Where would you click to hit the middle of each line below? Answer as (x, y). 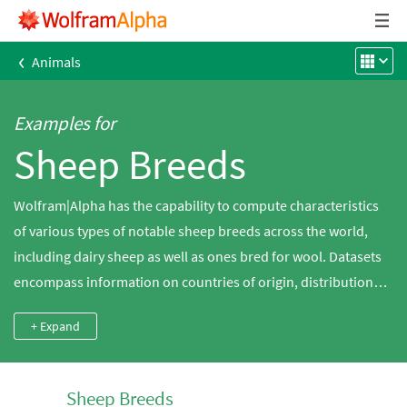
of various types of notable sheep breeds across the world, (191, 231)
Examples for (65, 123)
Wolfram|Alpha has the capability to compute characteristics (196, 205)
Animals (56, 61)
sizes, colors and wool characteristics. (128, 307)
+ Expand (55, 326)
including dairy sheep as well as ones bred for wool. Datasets (198, 256)
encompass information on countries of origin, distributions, (199, 282)
